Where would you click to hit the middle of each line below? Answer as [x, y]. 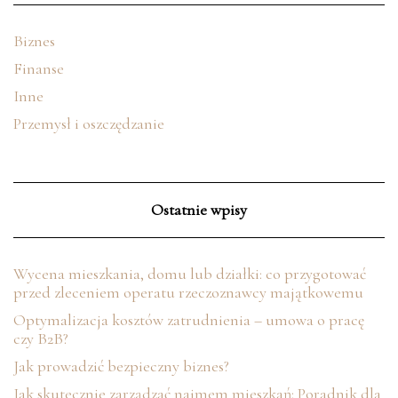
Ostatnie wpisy [199, 210]
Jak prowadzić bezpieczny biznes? [121, 366]
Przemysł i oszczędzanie [89, 124]
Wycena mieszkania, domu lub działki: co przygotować [190, 274]
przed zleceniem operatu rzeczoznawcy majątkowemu [188, 293]
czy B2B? [41, 339]
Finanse [39, 69]
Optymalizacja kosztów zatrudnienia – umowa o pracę [189, 320]
